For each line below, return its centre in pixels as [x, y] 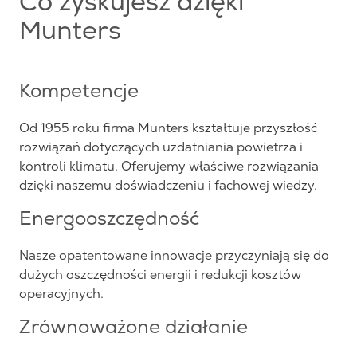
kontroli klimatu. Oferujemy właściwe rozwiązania [169, 166]
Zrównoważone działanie [133, 329]
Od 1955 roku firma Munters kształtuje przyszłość [168, 127]
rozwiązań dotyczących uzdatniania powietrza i [161, 147]
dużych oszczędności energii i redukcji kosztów [160, 274]
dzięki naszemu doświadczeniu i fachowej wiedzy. [170, 185]
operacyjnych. [61, 293]
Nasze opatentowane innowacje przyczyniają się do [174, 255]
